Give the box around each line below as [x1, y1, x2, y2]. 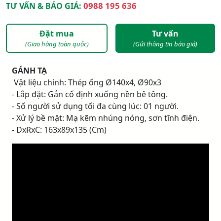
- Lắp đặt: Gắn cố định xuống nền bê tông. [12, 89, 168, 100]
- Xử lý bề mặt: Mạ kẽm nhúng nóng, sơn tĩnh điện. [12, 112, 199, 124]
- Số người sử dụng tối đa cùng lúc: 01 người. [12, 101, 179, 112]
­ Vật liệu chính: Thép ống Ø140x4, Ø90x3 [12, 77, 161, 88]
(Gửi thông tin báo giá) [133, 39, 197, 49]
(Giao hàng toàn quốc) [25, 39, 89, 49]
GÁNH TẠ [12, 65, 47, 76]
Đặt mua [39, 28, 74, 39]
